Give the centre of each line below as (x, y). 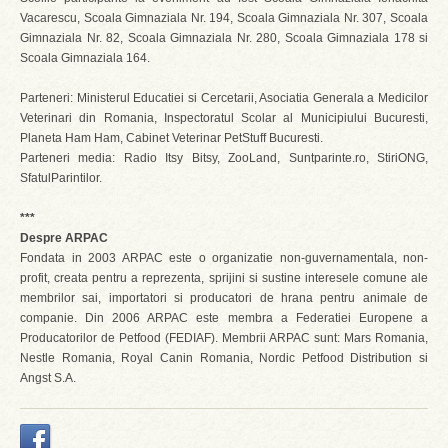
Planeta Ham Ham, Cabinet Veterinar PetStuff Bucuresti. (171, 138)
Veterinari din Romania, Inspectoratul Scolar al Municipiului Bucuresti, (224, 118)
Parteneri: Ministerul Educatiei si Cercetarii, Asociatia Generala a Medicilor (224, 98)
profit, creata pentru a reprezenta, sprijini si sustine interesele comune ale (224, 278)
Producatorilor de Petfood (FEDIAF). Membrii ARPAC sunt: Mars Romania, (224, 338)
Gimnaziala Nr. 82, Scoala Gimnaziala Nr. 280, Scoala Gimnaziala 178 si (224, 38)
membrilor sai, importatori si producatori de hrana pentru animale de (224, 298)
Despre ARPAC (64, 238)
